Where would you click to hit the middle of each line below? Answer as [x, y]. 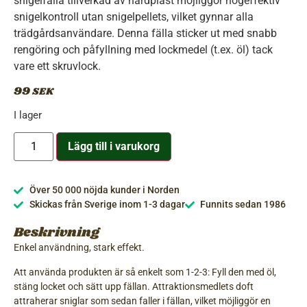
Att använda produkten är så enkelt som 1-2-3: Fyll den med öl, [145, 272]
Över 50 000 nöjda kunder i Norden [104, 191]
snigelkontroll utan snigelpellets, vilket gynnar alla [134, 17]
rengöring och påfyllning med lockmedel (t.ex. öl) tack [143, 50]
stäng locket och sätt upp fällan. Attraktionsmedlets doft [134, 286]
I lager [28, 115]
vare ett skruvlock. [57, 66]
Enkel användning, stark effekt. [79, 248]
